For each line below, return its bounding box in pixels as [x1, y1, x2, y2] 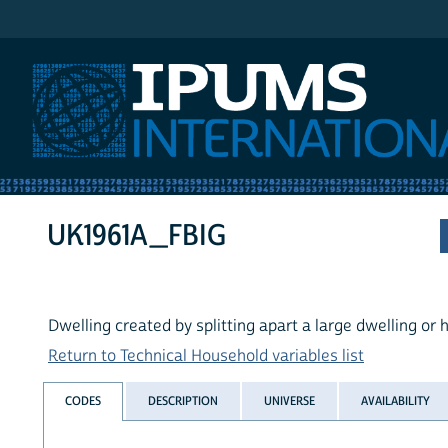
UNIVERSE [263, 392, 315, 409]
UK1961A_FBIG [47, 217, 227, 255]
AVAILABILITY [361, 392, 431, 409]
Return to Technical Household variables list [48, 346, 364, 367]
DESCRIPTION [147, 392, 218, 409]
